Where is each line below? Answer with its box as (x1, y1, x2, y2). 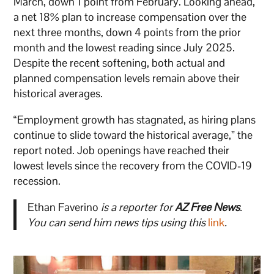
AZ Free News (174, 199, 240, 214)
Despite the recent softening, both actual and (13, 55, 226, 70)
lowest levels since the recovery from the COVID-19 (13, 158, 253, 172)
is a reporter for (100, 199, 175, 214)
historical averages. (13, 86, 103, 100)
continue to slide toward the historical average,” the (13, 127, 253, 142)
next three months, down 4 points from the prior (13, 24, 242, 39)
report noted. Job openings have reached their (13, 143, 230, 157)
